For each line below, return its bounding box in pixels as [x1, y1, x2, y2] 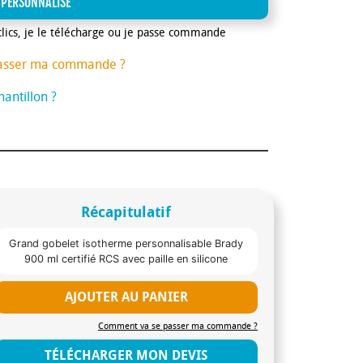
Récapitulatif [81, 203, 172, 221]
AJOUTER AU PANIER [64, 288, 188, 305]
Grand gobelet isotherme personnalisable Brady [9, 237, 244, 250]
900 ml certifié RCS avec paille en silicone [24, 252, 228, 265]
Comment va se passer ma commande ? [97, 320, 258, 331]
